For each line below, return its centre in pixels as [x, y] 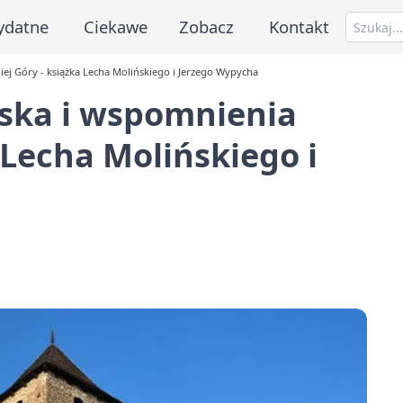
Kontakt [300, 26]
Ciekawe [115, 26]
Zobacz [207, 26]
